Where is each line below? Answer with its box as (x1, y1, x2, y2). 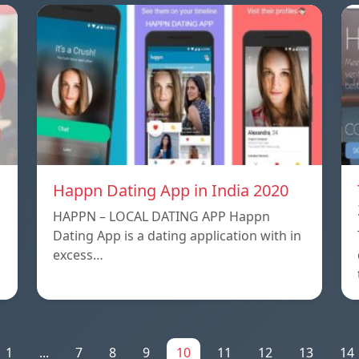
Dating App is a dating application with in (53, 226, 301, 244)
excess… (53, 245, 103, 264)
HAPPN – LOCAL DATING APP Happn (53, 207, 270, 225)
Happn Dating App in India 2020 (53, 179, 288, 201)
